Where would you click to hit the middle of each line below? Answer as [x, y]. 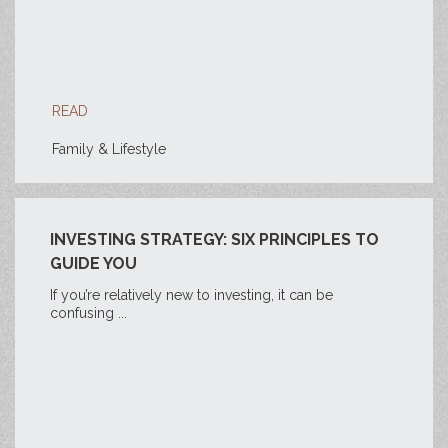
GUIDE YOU [93, 263]
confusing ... [88, 313]
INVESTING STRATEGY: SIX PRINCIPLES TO [214, 239]
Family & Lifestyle [109, 149]
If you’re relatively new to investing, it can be [191, 295]
